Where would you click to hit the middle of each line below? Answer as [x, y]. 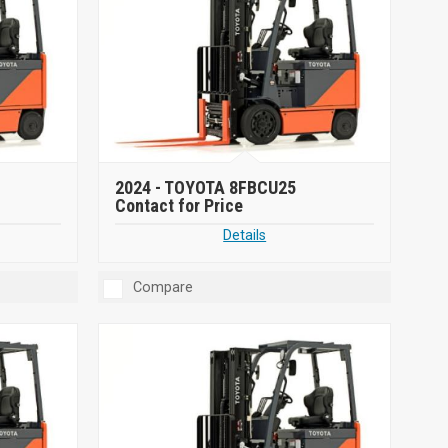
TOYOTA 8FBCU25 [230, 187]
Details [245, 235]
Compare [163, 287]
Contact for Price [179, 205]
